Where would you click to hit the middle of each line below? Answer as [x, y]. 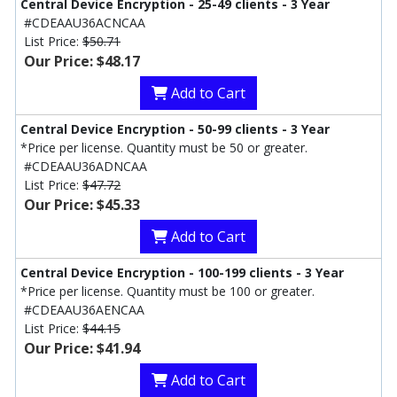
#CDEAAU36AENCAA [84, 310]
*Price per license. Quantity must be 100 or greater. [167, 292]
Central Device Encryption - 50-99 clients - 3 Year [175, 129]
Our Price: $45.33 [82, 205]
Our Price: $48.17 [82, 62]
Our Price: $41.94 [82, 349]
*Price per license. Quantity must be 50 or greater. [164, 148]
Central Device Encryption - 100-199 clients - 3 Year [182, 273]
